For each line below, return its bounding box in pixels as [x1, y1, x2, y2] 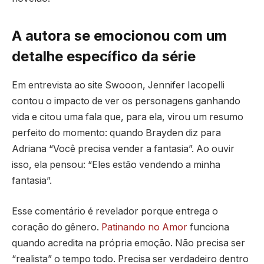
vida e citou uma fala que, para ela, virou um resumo [12, 111, 243, 123]
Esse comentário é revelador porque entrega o [12, 205, 218, 217]
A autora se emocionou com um [12, 27, 227, 45]
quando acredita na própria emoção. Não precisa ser [12, 237, 245, 249]
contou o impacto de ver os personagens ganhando [12, 95, 240, 107]
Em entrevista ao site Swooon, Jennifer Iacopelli [12, 80, 225, 91]
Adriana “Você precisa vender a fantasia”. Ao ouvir [12, 143, 235, 155]
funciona [187, 221, 229, 233]
